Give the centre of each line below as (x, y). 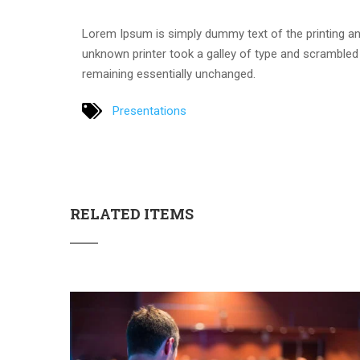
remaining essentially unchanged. (169, 74)
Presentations (149, 110)
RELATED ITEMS (132, 213)
